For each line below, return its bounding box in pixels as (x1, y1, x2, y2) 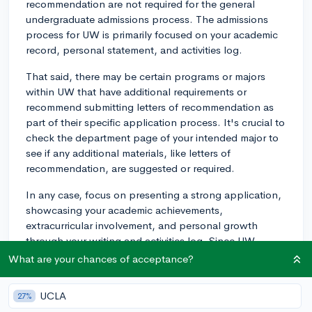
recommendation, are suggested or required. (26, 161, 235, 175)
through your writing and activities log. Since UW (26, 233, 255, 247)
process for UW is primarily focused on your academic (26, 27, 278, 41)
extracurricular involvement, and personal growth (26, 218, 258, 232)
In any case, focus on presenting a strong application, (26, 187, 281, 201)
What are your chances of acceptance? (8, 252, 194, 265)
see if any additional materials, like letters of (26, 146, 231, 159)
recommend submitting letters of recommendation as (26, 100, 274, 114)
